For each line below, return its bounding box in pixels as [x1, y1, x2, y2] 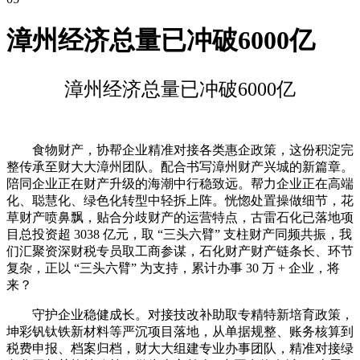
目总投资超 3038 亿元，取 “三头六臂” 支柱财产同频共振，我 [6, 227, 352, 241]
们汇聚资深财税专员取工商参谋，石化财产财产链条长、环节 [6, 243, 354, 258]
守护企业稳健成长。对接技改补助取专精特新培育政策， [6, 307, 354, 321]
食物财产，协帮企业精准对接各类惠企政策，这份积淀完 [6, 142, 354, 157]
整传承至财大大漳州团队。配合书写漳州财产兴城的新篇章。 [6, 159, 354, 174]
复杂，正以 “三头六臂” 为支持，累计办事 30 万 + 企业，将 [6, 260, 340, 275]
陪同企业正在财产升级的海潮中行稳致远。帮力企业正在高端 [6, 176, 354, 190]
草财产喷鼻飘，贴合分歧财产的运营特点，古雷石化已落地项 [6, 210, 354, 224]
